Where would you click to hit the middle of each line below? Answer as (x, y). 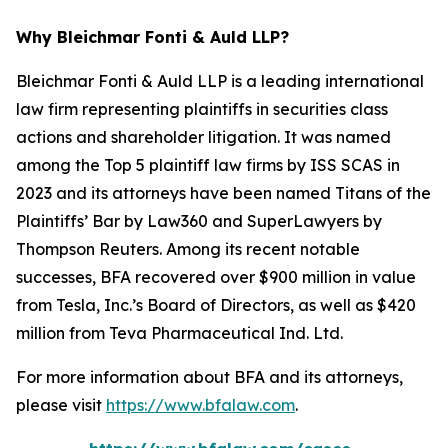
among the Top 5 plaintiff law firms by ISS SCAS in (208, 165)
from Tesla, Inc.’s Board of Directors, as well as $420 (216, 305)
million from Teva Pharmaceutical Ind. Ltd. (179, 333)
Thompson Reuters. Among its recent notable (188, 249)
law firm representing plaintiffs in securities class (202, 109)
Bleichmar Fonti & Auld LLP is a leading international (220, 81)
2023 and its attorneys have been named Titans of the (223, 193)
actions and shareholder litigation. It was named (203, 137)
